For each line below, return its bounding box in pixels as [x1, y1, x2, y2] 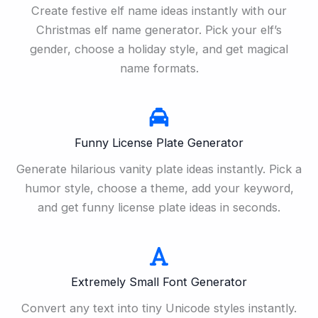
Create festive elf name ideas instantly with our [31, 4, 287, 18]
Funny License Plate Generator [75, 136, 243, 150]
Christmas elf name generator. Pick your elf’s [36, 23, 282, 38]
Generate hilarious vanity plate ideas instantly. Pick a [16, 162, 302, 177]
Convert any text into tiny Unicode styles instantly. [21, 301, 297, 316]
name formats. [119, 61, 199, 76]
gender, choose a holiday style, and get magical [30, 42, 288, 57]
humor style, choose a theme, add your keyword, [24, 181, 294, 196]
